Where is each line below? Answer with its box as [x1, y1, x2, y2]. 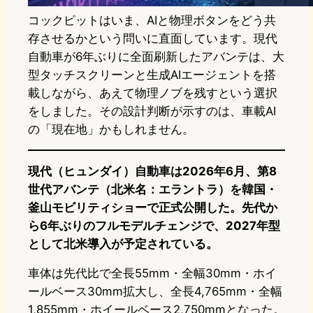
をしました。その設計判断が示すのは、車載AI [28, 104, 276, 119]
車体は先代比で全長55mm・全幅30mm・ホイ [28, 266, 277, 281]
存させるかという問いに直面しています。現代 [28, 31, 277, 46]
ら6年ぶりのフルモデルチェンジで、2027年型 [28, 219, 280, 233]
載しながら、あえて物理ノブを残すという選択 [28, 86, 277, 101]
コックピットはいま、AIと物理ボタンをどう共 [28, 13, 276, 28]
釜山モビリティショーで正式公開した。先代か [28, 201, 277, 215]
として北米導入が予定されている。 [28, 237, 218, 252]
